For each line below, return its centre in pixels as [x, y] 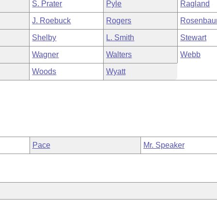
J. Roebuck [52, 21]
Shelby [44, 38]
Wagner [46, 54]
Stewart [194, 38]
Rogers [119, 21]
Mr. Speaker [164, 145]
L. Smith [120, 38]
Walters [119, 54]
